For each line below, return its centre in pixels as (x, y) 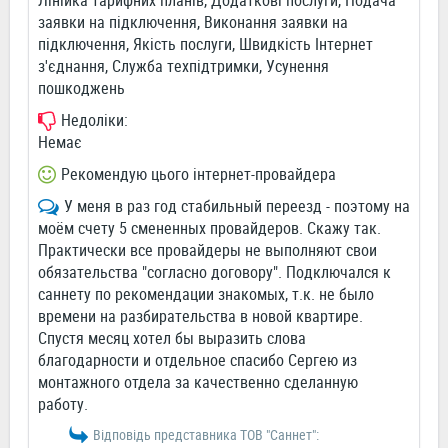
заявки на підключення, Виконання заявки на (193, 22)
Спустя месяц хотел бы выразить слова (172, 338)
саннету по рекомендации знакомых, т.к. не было (206, 294)
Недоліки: (94, 120)
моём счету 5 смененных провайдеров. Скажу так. (209, 228)
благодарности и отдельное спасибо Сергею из (197, 360)
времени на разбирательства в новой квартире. (200, 316)
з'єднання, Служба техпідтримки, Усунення (183, 66)
